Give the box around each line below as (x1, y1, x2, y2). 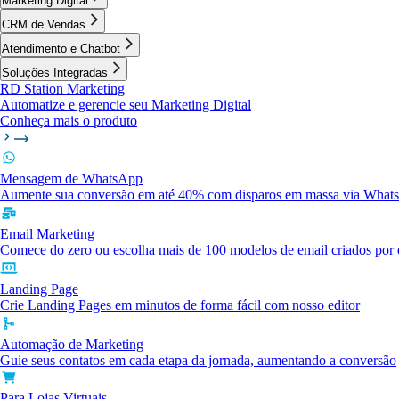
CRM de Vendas (2, 18, 85, 31)
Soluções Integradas (2, 66, 108, 79)
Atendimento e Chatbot (2, 42, 120, 55)
